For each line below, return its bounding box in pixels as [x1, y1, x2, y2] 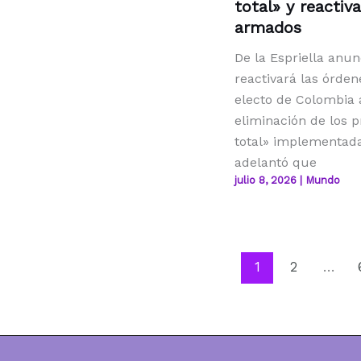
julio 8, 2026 [234, 173, 300, 186]
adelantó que [234, 154, 317, 170]
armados [234, 17, 301, 37]
